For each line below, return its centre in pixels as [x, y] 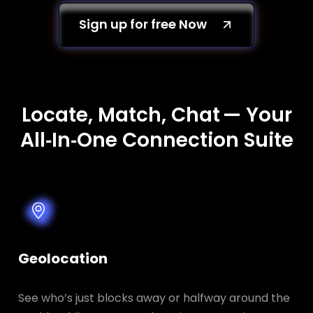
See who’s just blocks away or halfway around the [154, 298]
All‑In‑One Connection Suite [156, 140]
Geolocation [63, 258]
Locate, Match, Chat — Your [156, 115]
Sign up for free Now [143, 24]
